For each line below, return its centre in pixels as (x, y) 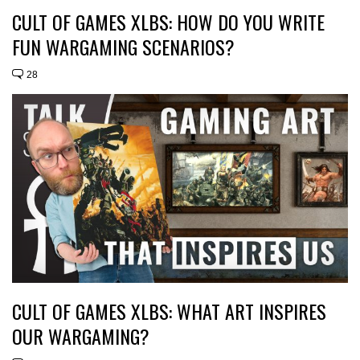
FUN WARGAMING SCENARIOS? (123, 46)
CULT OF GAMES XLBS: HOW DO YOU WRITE (168, 21)
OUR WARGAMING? (81, 335)
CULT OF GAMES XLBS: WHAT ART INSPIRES (169, 311)
